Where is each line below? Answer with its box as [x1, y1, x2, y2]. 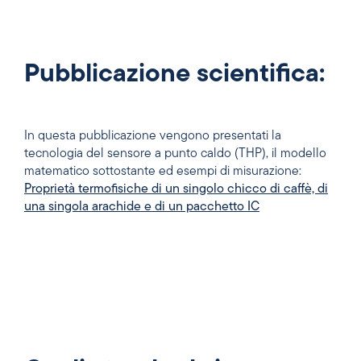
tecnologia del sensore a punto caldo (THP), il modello [24, 147, 326, 161]
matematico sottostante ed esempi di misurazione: [24, 165, 301, 179]
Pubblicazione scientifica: [24, 62, 325, 89]
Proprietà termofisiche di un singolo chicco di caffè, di [24, 183, 328, 197]
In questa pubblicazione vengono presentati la [24, 130, 281, 143]
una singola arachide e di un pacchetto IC [24, 201, 259, 214]
